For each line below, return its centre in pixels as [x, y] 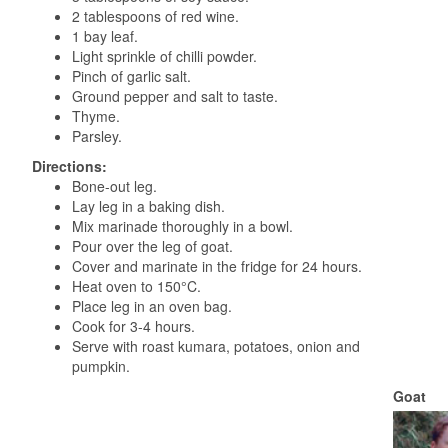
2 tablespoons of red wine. [155, 16]
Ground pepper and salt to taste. [175, 96]
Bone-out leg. [114, 186]
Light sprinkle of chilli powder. [164, 56]
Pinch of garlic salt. [131, 76]
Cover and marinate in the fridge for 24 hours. [217, 266]
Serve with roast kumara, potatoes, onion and [216, 346]
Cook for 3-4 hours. [133, 326]
